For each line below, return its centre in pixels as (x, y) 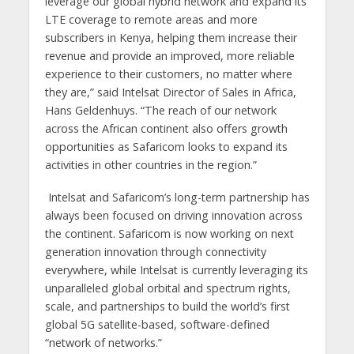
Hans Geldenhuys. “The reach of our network (160, 110)
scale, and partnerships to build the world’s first (167, 306)
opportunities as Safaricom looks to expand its (166, 146)
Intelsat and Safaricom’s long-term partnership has (179, 197)
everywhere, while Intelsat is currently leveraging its (176, 269)
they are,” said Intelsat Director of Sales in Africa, (170, 92)
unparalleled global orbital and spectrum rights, (168, 288)
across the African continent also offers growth (166, 128)
